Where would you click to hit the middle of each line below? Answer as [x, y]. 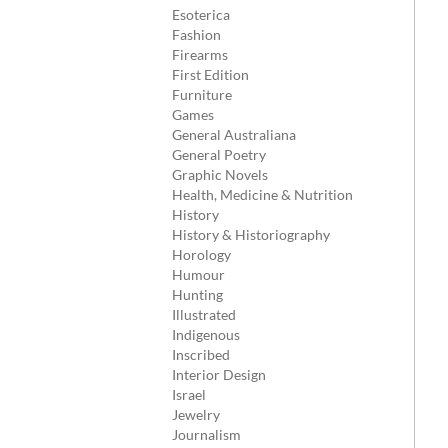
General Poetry [219, 154]
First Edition [210, 74]
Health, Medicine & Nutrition [262, 194]
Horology [201, 254]
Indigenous [206, 334]
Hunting [197, 294]
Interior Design [219, 374]
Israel [189, 394]
